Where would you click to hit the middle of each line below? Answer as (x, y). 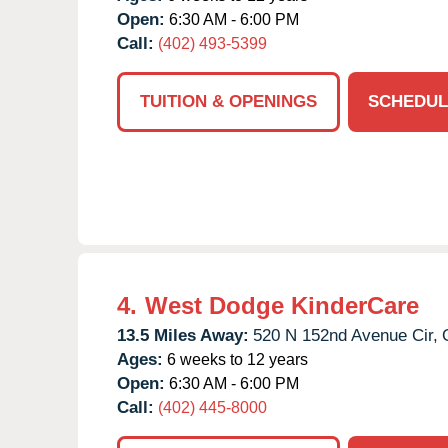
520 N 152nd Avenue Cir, (345, 335)
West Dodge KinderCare (282, 305)
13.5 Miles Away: (183, 335)
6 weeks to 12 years (235, 359)
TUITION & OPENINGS (228, 101)
